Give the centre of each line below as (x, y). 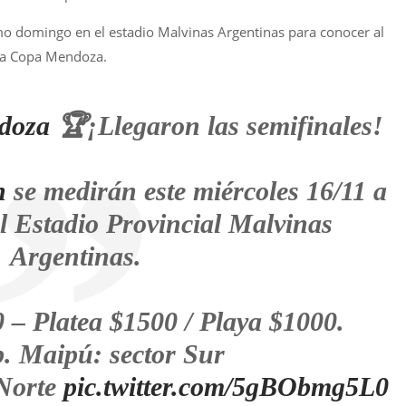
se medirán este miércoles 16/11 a (196, 191)
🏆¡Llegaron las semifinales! (217, 126)
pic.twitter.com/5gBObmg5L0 (227, 387)
